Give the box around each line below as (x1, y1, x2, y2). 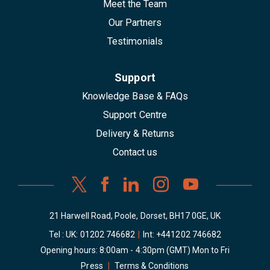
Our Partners (108, 17, 162, 29)
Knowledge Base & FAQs (82, 90, 188, 102)
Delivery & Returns (95, 128, 175, 140)
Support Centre (103, 109, 167, 121)
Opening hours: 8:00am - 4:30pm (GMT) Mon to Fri (40, 245, 230, 256)
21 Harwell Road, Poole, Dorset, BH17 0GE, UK (49, 211, 221, 221)
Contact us (112, 146, 158, 159)
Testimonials (107, 36, 163, 48)
